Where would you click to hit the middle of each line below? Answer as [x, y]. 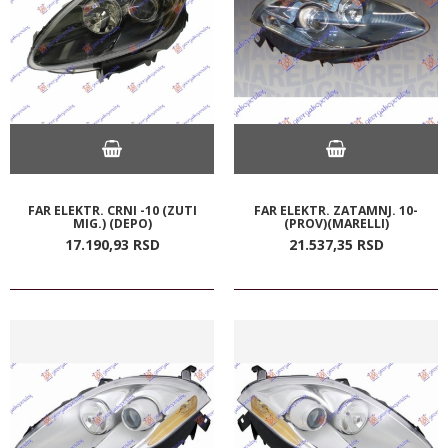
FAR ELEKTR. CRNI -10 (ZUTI [112, 210]
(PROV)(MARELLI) [336, 223]
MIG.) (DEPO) [112, 223]
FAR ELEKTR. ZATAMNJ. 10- [336, 210]
